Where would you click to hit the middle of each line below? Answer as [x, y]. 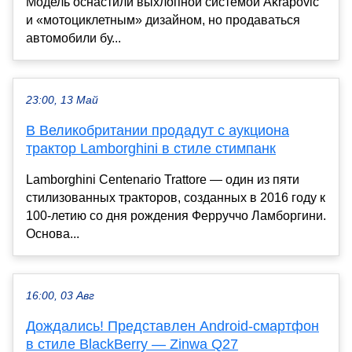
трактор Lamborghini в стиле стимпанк [151, 148]
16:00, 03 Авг [60, 295]
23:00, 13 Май [62, 100]
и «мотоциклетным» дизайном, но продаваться [163, 20]
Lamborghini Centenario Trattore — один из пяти [163, 179]
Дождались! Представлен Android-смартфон [172, 326]
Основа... [53, 233]
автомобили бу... [73, 38]
